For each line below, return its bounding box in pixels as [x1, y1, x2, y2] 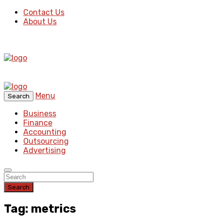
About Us [23, 17, 57, 26]
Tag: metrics [4, 201, 76, 216]
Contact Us [23, 8, 64, 17]
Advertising [23, 146, 66, 155]
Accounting [23, 127, 66, 137]
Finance [23, 118, 52, 127]
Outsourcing [23, 137, 69, 146]
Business [23, 109, 56, 118]
